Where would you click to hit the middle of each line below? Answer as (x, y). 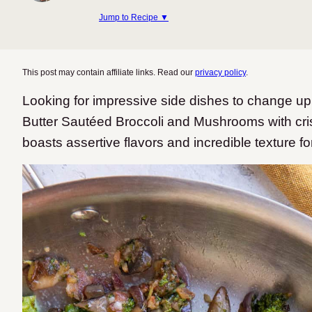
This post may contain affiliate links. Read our (109, 72)
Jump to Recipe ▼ (134, 17)
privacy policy (220, 72)
